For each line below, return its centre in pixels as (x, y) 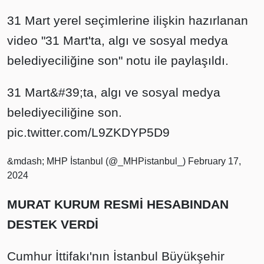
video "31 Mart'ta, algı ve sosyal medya (118, 41)
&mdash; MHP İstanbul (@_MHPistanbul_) (98, 161)
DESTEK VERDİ (53, 225)
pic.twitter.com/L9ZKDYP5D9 (88, 133)
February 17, (214, 161)
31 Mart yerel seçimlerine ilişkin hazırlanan (128, 21)
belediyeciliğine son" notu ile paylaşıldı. (118, 61)
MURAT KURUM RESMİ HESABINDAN (118, 204)
